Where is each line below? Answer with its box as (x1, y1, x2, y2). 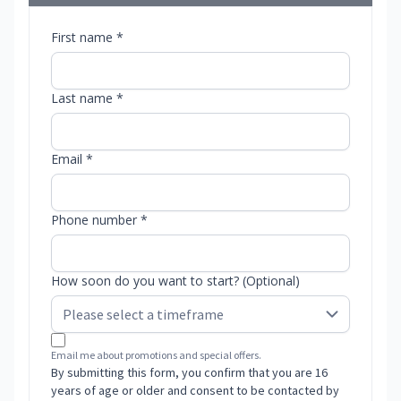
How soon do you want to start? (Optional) (51, 272, 300, 290)
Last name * (51, 90, 124, 107)
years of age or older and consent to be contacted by (51, 382, 339, 399)
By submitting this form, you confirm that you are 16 (51, 364, 328, 381)
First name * (51, 29, 124, 47)
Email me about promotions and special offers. (51, 348, 261, 363)
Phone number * (51, 211, 148, 229)
